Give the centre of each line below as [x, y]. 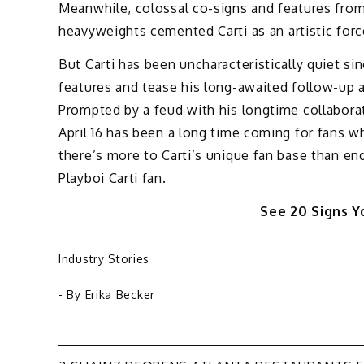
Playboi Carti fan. [113, 178]
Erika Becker [120, 294]
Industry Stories [104, 258]
